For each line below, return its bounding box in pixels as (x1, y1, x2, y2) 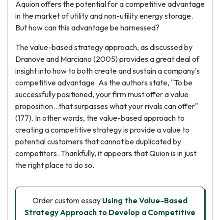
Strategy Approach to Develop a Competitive (25, 207, 195, 217)
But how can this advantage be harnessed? (15, 23, 160, 32)
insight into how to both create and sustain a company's (15, 66, 200, 76)
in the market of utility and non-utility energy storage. (15, 11, 193, 21)
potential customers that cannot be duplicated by (15, 137, 181, 146)
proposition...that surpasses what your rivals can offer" (15, 101, 198, 111)
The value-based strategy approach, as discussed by (15, 42, 192, 52)
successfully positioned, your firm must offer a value (15, 89, 189, 99)
